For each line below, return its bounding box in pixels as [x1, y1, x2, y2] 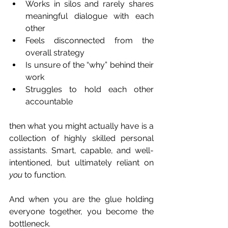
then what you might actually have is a [9, 121, 154, 131]
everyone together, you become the [9, 207, 154, 216]
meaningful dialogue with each [25, 11, 154, 21]
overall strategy [25, 48, 84, 58]
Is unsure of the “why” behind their [25, 60, 154, 70]
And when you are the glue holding [9, 194, 154, 204]
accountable [25, 97, 73, 106]
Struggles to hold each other [25, 84, 154, 94]
